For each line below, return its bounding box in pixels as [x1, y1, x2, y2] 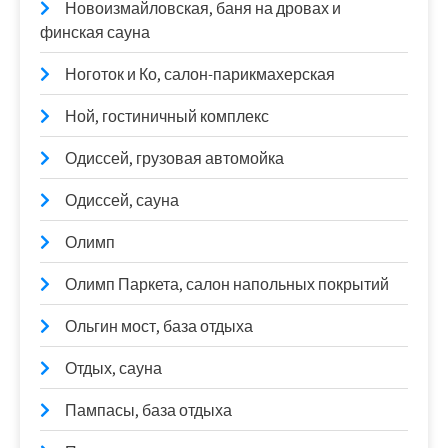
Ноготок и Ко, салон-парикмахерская [65, 63, 335, 85]
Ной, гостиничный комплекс [65, 105, 269, 127]
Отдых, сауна [65, 357, 162, 379]
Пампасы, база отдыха [65, 399, 232, 421]
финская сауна [40, 21, 150, 43]
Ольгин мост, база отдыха [65, 315, 253, 337]
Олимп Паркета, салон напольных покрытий [65, 273, 389, 295]
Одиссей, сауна [65, 189, 179, 211]
